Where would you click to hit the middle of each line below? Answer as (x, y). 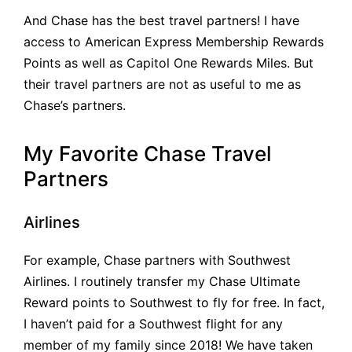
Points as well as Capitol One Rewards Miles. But (169, 62)
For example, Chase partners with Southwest (157, 260)
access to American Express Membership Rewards (174, 41)
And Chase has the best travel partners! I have (161, 20)
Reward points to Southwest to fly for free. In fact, (174, 303)
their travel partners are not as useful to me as (162, 84)
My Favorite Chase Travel (147, 154)
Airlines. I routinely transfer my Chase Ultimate (162, 282)
